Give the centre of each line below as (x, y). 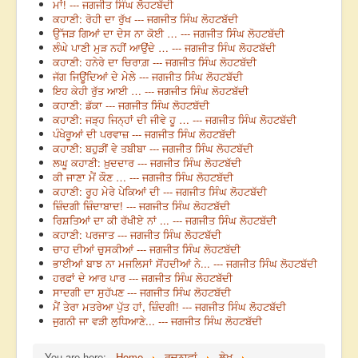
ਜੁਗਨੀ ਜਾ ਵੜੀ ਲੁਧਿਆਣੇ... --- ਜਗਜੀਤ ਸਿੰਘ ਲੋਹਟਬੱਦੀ (157, 321)
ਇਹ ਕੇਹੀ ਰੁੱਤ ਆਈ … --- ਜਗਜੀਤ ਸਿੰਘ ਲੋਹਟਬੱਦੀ (151, 91)
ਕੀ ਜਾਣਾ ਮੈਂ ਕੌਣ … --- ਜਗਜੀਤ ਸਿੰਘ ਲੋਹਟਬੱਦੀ (143, 177)
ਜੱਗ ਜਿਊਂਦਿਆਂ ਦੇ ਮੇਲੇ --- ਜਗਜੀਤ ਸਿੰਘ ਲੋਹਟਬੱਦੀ (148, 77)
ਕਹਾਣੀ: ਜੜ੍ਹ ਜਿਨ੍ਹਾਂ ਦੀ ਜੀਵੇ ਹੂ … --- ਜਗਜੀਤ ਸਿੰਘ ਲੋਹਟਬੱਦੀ (175, 120)
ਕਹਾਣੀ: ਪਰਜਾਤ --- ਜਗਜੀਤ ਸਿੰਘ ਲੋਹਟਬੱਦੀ (137, 235)
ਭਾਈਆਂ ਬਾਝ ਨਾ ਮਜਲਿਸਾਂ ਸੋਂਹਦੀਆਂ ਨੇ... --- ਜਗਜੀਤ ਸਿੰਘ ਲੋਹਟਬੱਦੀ (185, 264)
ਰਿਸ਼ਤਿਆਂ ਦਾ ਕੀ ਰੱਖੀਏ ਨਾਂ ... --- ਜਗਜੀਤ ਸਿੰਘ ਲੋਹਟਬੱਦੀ (165, 221)
